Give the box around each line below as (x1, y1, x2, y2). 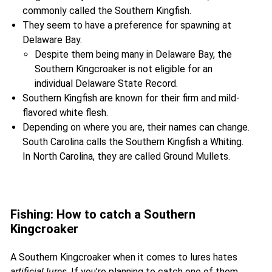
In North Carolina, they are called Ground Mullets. (22, 151, 230, 163)
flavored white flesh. (22, 107, 108, 119)
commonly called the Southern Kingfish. (22, 5, 191, 17)
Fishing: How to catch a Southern (10, 207, 195, 222)
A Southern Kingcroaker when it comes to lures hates (10, 251, 237, 263)
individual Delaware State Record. (35, 78, 178, 90)
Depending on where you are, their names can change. (22, 121, 250, 134)
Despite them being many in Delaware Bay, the (35, 49, 232, 61)
